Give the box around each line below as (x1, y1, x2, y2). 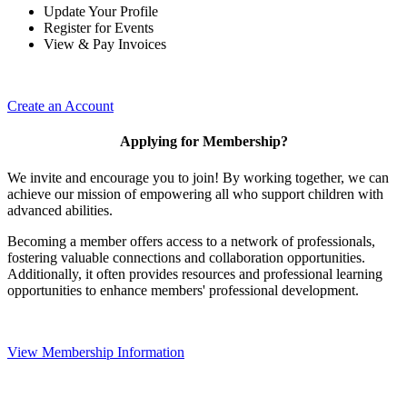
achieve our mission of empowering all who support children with (7, 185, 383, 202)
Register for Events (44, 20, 154, 36)
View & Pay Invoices (44, 36, 166, 53)
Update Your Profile (44, 4, 158, 20)
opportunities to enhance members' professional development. (7, 282, 359, 298)
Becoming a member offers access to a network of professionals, (7, 233, 375, 249)
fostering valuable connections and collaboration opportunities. (7, 249, 365, 265)
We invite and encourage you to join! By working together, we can (7, 169, 389, 185)
